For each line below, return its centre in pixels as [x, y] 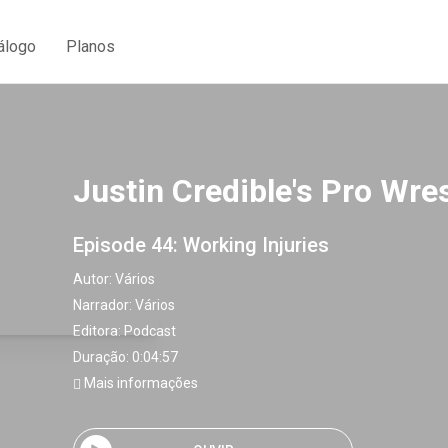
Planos [90, 46]
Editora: [98, 331]
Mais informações [139, 383]
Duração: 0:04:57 [125, 357]
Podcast [150, 331]
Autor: [94, 279]
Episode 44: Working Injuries [201, 245]
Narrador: [104, 305]
